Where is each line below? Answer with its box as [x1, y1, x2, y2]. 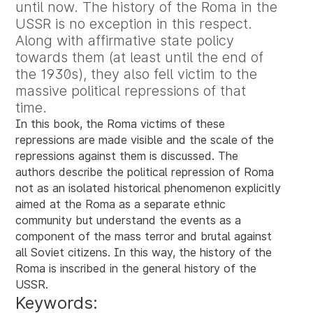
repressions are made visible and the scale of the [15, 133, 275, 147]
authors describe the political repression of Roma [15, 165, 275, 180]
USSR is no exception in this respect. [15, 15, 253, 33]
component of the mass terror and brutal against [15, 229, 272, 244]
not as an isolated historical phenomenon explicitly [15, 181, 282, 196]
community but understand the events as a [15, 213, 242, 228]
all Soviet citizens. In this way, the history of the [15, 245, 272, 260]
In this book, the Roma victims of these [15, 117, 226, 131]
